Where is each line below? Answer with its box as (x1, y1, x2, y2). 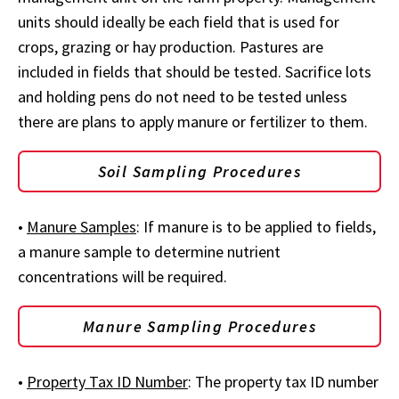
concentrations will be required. (18, 266, 231, 287)
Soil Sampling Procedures (97, 161, 302, 182)
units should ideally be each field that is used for (18, 12, 339, 32)
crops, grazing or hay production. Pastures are (18, 37, 323, 57)
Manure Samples (27, 216, 136, 237)
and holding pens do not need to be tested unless (18, 86, 347, 107)
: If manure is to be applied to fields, (136, 216, 376, 237)
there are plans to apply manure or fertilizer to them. (18, 111, 371, 132)
